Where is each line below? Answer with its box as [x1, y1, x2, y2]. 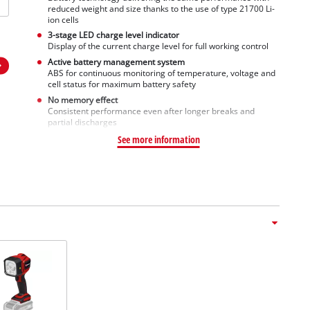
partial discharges [47, 116, 117, 127]
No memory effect [47, 94, 118, 105]
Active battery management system [47, 57, 185, 68]
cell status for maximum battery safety [47, 79, 196, 90]
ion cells [47, 14, 79, 25]
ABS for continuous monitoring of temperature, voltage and [47, 68, 275, 79]
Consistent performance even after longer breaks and [47, 105, 255, 116]
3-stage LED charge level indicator [47, 30, 179, 41]
